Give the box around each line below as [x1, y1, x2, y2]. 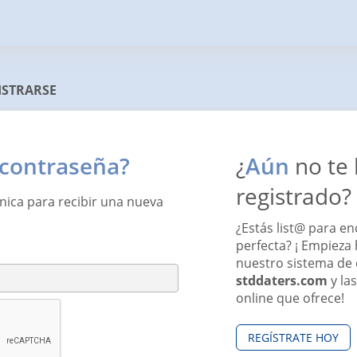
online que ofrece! [236, 289, 344, 307]
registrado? [236, 181, 351, 211]
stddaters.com [236, 272, 328, 289]
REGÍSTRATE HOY [248, 330, 339, 345]
